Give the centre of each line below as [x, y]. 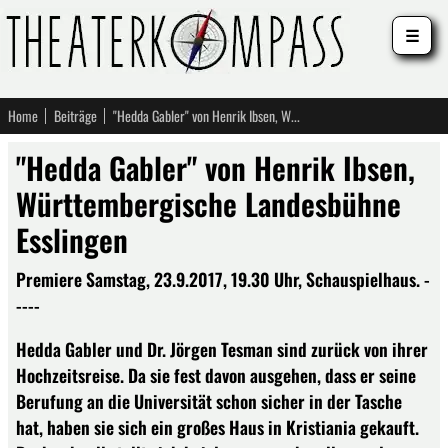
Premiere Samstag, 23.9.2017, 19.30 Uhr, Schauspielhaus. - [223, 279]
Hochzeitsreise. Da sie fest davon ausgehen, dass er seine [216, 374]
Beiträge [75, 115]
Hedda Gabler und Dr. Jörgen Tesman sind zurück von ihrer [222, 348]
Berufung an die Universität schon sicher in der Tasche [209, 400]
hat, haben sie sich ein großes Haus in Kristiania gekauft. [217, 426]
